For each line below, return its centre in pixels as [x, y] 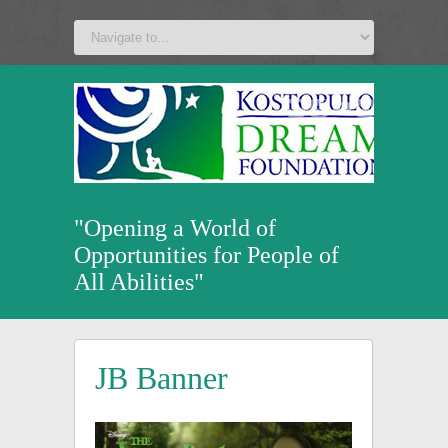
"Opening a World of [175, 227]
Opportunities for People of [206, 254]
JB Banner [161, 377]
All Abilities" [139, 281]
